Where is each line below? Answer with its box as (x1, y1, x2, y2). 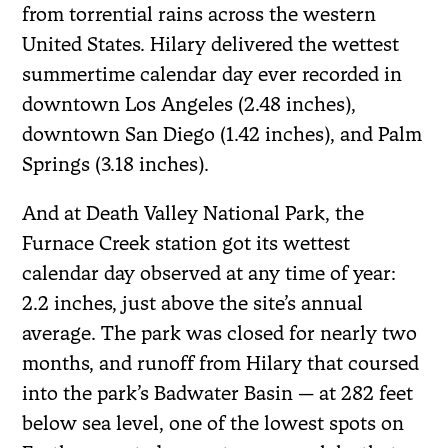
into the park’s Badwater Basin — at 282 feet (22, 380, 414, 405)
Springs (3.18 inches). (22, 151, 210, 176)
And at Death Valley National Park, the (22, 200, 365, 225)
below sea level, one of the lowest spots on (22, 410, 405, 435)
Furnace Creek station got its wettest (22, 230, 351, 255)
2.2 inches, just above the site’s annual (22, 290, 364, 315)
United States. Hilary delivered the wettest (22, 31, 400, 56)
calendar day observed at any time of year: (22, 260, 397, 285)
